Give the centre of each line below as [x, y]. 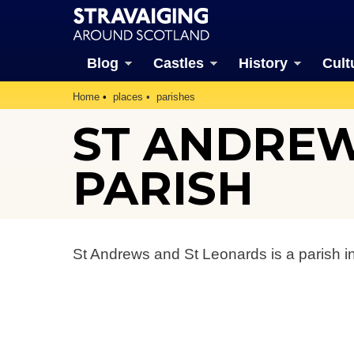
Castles [178, 63]
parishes [176, 97]
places [128, 97]
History [263, 63]
